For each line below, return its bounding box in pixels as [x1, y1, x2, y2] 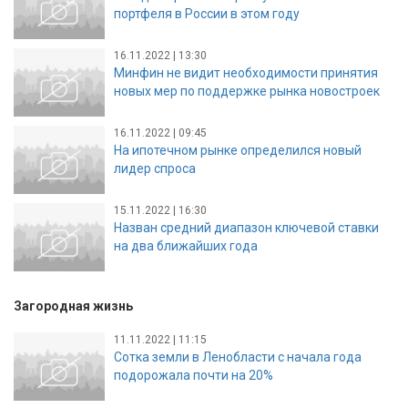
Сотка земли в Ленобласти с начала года [114, 349, 362, 364]
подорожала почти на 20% [114, 367, 273, 382]
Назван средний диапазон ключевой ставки [114, 219, 379, 235]
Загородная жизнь [14, 299, 133, 314]
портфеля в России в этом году [114, 5, 300, 21]
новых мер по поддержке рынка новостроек [114, 83, 380, 98]
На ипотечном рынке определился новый [114, 142, 362, 158]
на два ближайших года [114, 238, 258, 253]
